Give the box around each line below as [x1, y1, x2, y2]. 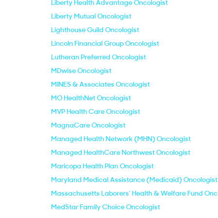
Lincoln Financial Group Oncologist [51, 39, 159, 48]
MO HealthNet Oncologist [51, 93, 131, 102]
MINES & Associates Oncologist [51, 80, 150, 89]
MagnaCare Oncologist [51, 121, 126, 129]
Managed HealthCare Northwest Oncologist [51, 148, 190, 157]
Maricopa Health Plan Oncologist [51, 162, 154, 170]
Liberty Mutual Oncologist [51, 12, 131, 20]
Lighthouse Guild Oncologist [51, 25, 139, 34]
